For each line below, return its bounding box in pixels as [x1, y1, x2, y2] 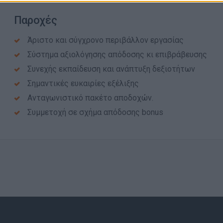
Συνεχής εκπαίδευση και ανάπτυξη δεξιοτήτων [27, 64, 195, 74]
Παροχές [13, 14, 57, 26]
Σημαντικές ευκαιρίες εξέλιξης [27, 79, 139, 88]
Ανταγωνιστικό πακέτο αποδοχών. [27, 93, 153, 103]
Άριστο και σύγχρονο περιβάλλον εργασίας [27, 35, 184, 45]
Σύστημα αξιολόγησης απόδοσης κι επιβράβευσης [27, 50, 207, 59]
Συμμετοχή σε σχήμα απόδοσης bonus [27, 108, 163, 117]
